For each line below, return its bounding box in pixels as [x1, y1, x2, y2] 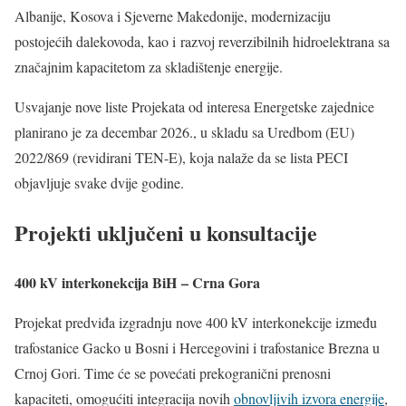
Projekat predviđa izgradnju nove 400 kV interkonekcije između [14, 313, 377, 333]
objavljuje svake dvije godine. [14, 173, 184, 193]
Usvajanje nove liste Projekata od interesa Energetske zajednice [14, 97, 374, 117]
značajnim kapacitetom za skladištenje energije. [14, 57, 283, 77]
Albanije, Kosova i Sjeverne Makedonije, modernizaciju [14, 6, 331, 26]
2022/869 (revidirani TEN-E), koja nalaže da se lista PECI [14, 148, 348, 168]
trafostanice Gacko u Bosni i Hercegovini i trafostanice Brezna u [14, 338, 380, 358]
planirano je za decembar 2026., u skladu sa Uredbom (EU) [14, 122, 354, 142]
